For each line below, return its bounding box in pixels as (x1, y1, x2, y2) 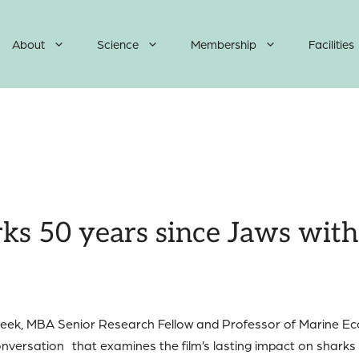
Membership (191, 36, 256, 52)
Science (97, 36, 139, 52)
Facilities (309, 36, 354, 52)
